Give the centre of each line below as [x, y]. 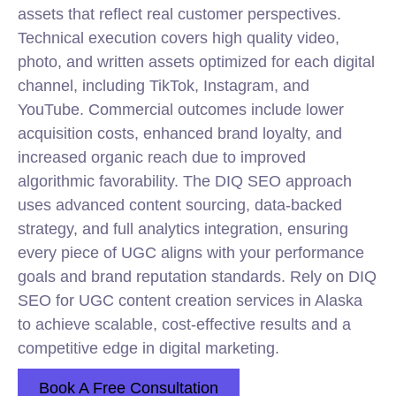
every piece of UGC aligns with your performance [191, 253]
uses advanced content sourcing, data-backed [180, 205]
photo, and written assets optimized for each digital [196, 62]
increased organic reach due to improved [162, 157]
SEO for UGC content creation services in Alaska [190, 301]
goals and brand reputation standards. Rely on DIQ [197, 277]
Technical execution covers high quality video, [179, 38]
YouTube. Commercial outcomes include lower [181, 110]
